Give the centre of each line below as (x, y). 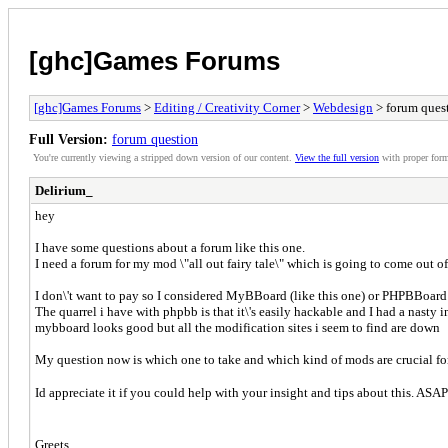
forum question (155, 138)
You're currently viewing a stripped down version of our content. (164, 157)
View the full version (337, 157)
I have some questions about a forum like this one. (170, 247)
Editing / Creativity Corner (227, 107)
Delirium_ (64, 190)
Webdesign (343, 107)
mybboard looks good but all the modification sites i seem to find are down (237, 327)
